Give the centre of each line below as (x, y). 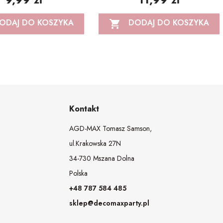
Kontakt (84, 109)
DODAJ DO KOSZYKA (169, 23)
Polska (78, 173)
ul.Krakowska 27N (95, 143)
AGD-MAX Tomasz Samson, (110, 128)
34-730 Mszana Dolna (102, 158)
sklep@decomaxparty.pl (109, 203)
